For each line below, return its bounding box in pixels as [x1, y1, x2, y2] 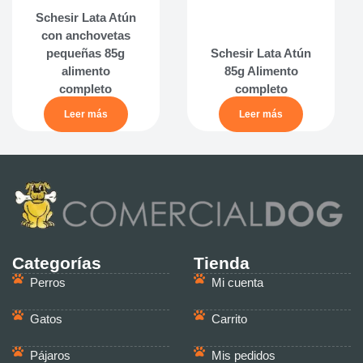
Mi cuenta [211, 276, 264, 290]
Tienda [193, 254, 250, 273]
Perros [30, 276, 66, 290]
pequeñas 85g [46, 45, 126, 60]
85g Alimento [224, 63, 298, 78]
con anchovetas [41, 28, 130, 42]
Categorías [11, 254, 101, 273]
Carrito [211, 313, 248, 327]
